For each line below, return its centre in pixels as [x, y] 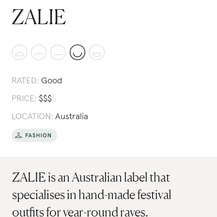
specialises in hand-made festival [92, 194]
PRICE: [24, 99]
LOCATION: [32, 117]
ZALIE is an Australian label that [91, 177]
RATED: [25, 81]
